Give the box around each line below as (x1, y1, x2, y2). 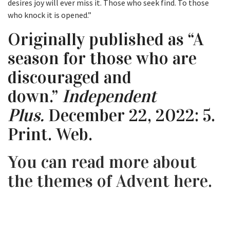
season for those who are (8, 48, 197, 69)
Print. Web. (8, 124, 92, 145)
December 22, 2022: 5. (44, 105, 215, 126)
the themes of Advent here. (8, 170, 212, 192)
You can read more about (8, 151, 197, 173)
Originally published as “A (8, 29, 204, 50)
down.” (8, 86, 62, 107)
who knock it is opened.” (8, 10, 91, 21)
